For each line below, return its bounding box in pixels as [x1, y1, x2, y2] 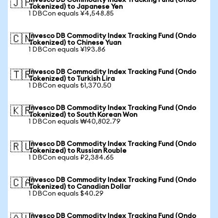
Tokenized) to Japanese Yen [29, 3, 123, 10]
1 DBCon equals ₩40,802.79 [29, 118, 121, 125]
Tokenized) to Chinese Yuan [29, 39, 121, 46]
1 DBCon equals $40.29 [29, 190, 104, 197]
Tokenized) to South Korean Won [29, 111, 137, 118]
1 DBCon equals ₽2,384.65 [29, 154, 114, 161]
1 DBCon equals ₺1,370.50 [29, 82, 111, 89]
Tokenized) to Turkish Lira [29, 75, 115, 82]
